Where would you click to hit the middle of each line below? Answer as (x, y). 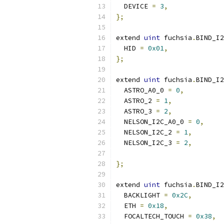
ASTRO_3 (136, 111)
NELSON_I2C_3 (146, 143)
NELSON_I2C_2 (146, 132)
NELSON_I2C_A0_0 (152, 122)
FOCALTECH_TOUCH (152, 216)
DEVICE (134, 6)
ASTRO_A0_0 (142, 90)
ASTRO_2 (136, 101)
